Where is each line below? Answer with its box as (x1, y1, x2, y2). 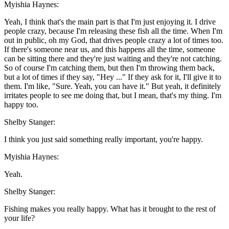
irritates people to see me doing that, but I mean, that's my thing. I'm (4, 91, 221, 100)
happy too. (4, 100, 38, 109)
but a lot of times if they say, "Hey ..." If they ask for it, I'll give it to (4, 73, 221, 82)
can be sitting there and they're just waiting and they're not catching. (4, 54, 222, 63)
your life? (4, 214, 35, 223)
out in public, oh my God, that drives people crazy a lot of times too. (4, 36, 223, 45)
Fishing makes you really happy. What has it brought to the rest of (4, 204, 216, 214)
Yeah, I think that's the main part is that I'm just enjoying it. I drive (4, 17, 216, 27)
